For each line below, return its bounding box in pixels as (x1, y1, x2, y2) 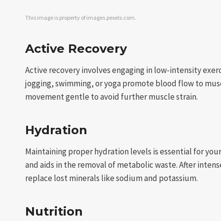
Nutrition (25, 204, 83, 219)
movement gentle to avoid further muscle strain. (25, 91, 198, 103)
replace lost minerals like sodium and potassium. (25, 173, 198, 184)
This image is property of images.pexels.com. (25, 14, 136, 22)
